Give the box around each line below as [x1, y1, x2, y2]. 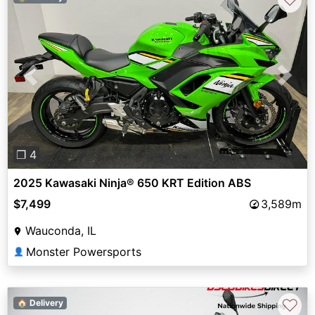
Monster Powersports [26, 244, 141, 259]
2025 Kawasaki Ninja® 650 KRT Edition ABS [13, 175, 251, 190]
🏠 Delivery [16, 297, 63, 308]
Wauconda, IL [25, 223, 96, 238]
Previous [30, 76, 76, 91]
